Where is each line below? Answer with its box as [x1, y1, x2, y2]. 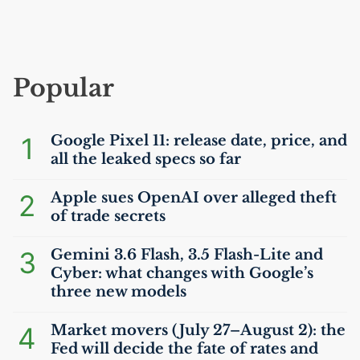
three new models [51, 283, 186, 301]
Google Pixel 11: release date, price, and [51, 132, 347, 149]
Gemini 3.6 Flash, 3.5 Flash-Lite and [51, 246, 323, 264]
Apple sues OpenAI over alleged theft [51, 189, 337, 207]
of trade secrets [51, 207, 166, 225]
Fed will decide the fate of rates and [51, 340, 318, 358]
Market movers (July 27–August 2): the [51, 321, 346, 339]
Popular [13, 73, 114, 103]
